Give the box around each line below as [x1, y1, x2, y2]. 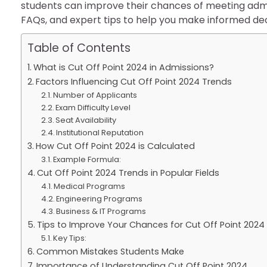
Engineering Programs [56, 193, 143, 204]
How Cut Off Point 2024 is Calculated [35, 140, 195, 152]
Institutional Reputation [56, 127, 144, 138]
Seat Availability [55, 114, 117, 126]
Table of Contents [27, 40, 131, 56]
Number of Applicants [53, 89, 138, 101]
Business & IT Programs [56, 206, 147, 217]
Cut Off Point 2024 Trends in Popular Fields [36, 167, 219, 179]
